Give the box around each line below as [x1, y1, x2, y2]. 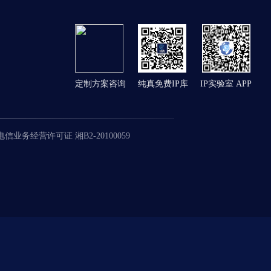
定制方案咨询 [75, 79, 126, 88]
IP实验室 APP [200, 79, 252, 88]
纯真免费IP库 [138, 79, 188, 88]
